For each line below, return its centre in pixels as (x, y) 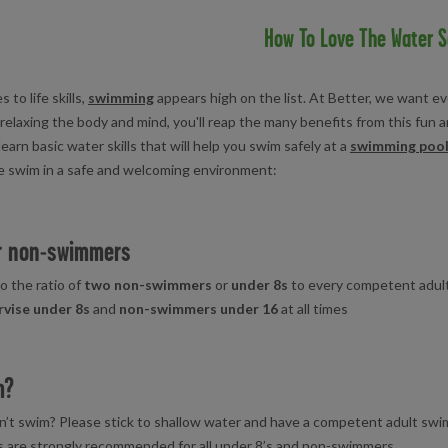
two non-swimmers (148, 284)
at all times (313, 308)
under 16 (249, 308)
